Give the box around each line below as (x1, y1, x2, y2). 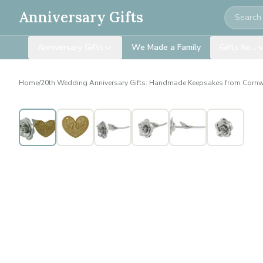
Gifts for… (220, 42, 257, 53)
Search (225, 7, 252, 20)
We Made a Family (131, 42, 201, 53)
